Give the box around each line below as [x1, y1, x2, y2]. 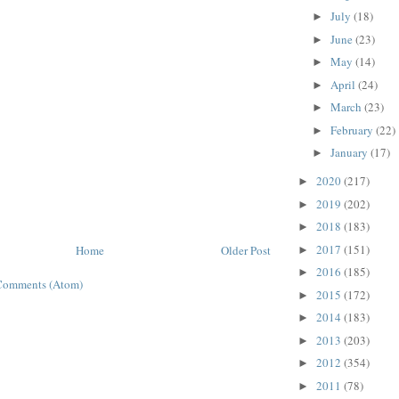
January [330, 144, 370, 161]
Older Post [221, 241, 271, 258]
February [330, 121, 376, 138]
